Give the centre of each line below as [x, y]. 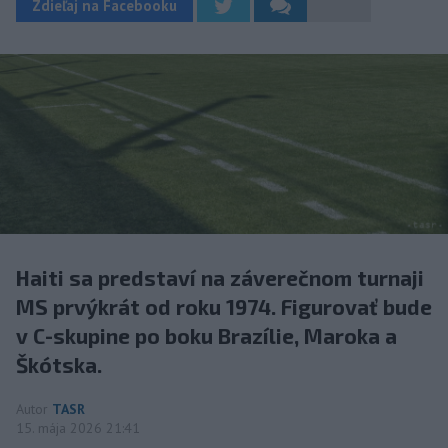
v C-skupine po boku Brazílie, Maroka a [206, 336]
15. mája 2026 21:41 [78, 428]
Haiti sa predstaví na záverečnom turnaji [220, 278]
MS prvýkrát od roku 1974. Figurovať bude [224, 307]
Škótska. [59, 365]
